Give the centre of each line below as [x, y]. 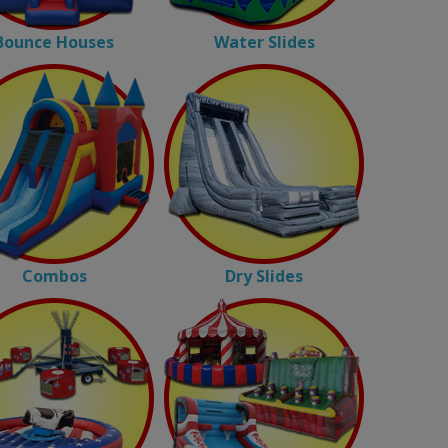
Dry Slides [264, 276]
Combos [54, 276]
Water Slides [264, 42]
